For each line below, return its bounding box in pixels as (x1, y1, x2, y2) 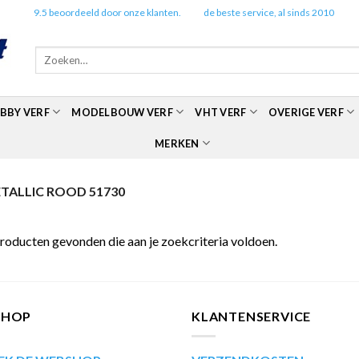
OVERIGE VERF (268, 105, 344, 119)
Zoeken (34, 47, 71, 60)
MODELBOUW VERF (71, 105, 173, 119)
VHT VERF (195, 105, 247, 119)
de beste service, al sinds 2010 (203, 6, 334, 18)
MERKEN (155, 136, 200, 150)
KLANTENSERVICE (192, 309, 312, 324)
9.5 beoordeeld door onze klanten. (34, 6, 182, 18)
